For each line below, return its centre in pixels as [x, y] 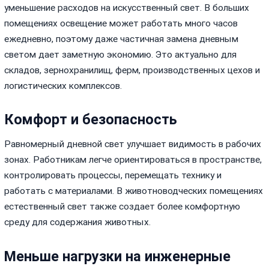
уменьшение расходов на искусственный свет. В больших [127, 8]
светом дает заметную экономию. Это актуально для [121, 55]
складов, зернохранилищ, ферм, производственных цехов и [132, 71]
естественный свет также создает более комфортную [122, 207]
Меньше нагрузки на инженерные [118, 256]
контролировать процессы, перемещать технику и [113, 176]
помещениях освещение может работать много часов [121, 24]
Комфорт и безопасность [91, 120]
